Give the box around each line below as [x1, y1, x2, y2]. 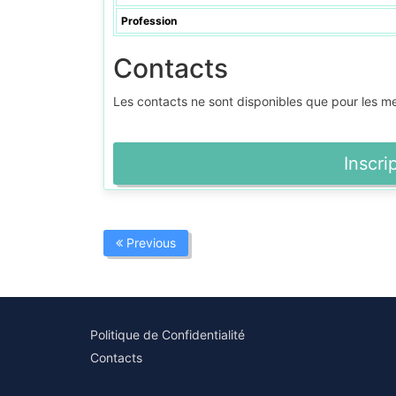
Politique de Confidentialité [90, 327, 245, 342]
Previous [123, 235, 176, 250]
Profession [121, 14, 177, 27]
